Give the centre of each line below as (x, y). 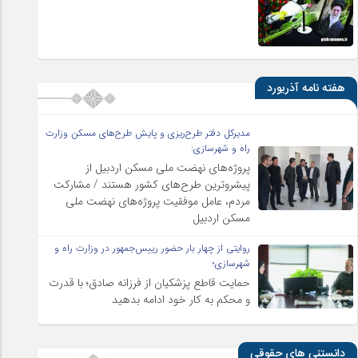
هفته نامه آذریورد (306, 88)
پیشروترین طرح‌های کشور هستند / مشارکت (152, 184)
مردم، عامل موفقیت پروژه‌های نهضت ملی (158, 201)
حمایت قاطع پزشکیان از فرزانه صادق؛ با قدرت (150, 282)
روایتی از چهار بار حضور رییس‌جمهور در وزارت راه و (153, 248)
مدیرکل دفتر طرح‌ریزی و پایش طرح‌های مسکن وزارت (148, 133)
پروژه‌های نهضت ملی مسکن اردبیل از (168, 167)
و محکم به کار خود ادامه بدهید (181, 299)
